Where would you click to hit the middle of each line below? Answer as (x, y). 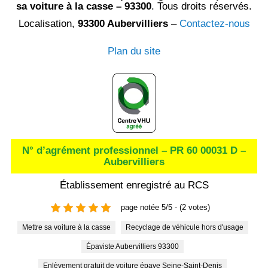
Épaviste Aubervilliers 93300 (135, 246)
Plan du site (134, 51)
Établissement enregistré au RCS (134, 185)
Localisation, (48, 23)
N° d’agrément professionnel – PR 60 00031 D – (134, 150)
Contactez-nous (214, 23)
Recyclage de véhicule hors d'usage (187, 227)
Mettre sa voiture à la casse (69, 227)
